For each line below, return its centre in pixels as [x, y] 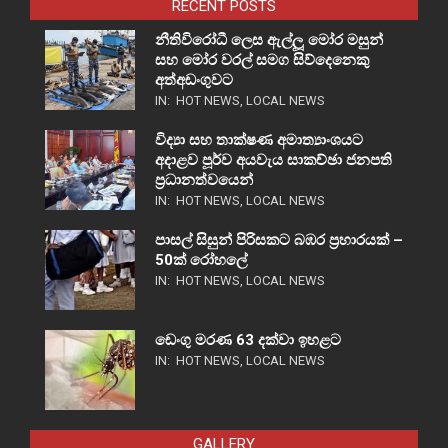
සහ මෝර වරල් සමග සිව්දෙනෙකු [262, 59]
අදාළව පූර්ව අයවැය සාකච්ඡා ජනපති [273, 159]
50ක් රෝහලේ [201, 259]
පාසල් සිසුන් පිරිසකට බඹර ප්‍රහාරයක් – [279, 239]
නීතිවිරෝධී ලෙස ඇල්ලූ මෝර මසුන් [269, 39]
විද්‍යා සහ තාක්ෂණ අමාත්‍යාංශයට [259, 139]
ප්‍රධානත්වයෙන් [206, 179]
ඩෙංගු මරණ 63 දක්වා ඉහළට [248, 339]
